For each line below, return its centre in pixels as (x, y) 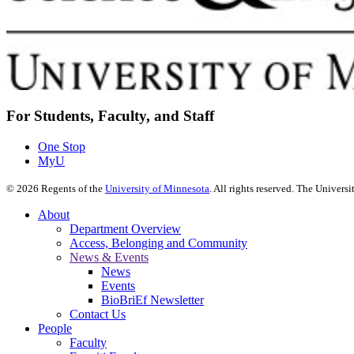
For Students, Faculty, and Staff (110, 116)
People (55, 328)
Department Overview (125, 228)
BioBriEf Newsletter (153, 299)
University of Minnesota (157, 188)
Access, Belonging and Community (158, 243)
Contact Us (98, 314)
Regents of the (72, 188)
